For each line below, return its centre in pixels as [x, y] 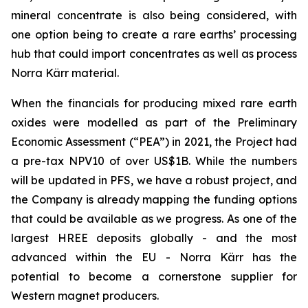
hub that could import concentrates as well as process [154, 54]
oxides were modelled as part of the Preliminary [154, 122]
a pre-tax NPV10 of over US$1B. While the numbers [154, 161]
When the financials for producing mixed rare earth [154, 103]
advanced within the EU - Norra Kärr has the [154, 257]
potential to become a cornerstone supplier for [154, 276]
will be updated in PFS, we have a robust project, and [154, 180]
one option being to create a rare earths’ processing [154, 34]
